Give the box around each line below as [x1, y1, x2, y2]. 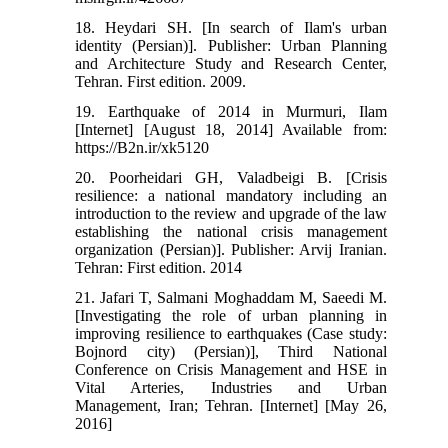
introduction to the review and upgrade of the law [75, 204, 387, 222]
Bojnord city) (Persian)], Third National [75, 342, 387, 360]
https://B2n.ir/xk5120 [75, 138, 210, 156]
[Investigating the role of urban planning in [75, 306, 387, 324]
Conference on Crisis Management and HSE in [75, 360, 387, 378]
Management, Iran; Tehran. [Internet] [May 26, [75, 396, 387, 414]
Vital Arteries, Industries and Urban [75, 378, 387, 396]
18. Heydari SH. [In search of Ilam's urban [75, 18, 387, 36]
